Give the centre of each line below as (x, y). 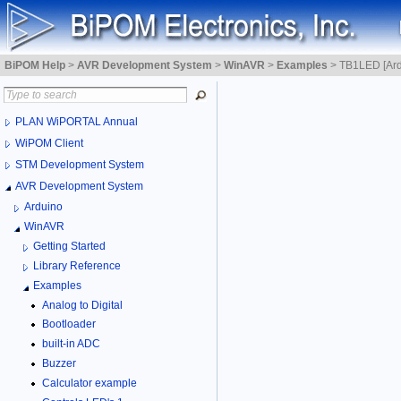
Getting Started (69, 246)
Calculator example (90, 384)
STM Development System (80, 164)
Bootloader (69, 324)
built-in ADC (71, 344)
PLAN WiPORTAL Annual (77, 121)
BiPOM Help (35, 65)
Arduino (43, 206)
